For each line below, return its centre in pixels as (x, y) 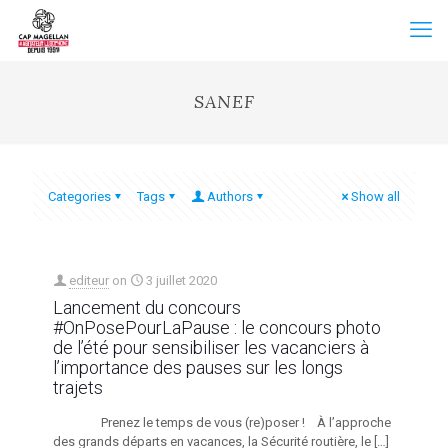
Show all (375, 196)
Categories (79, 196)
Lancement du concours (147, 307)
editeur (89, 280)
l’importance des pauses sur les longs (198, 367)
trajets (78, 387)
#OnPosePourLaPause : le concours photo (217, 327)
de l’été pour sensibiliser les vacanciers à (211, 347)
